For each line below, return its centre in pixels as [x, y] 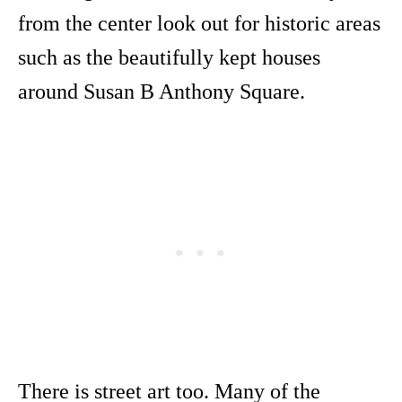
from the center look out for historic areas [199, 23]
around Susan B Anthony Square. [162, 91]
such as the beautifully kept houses [169, 57]
